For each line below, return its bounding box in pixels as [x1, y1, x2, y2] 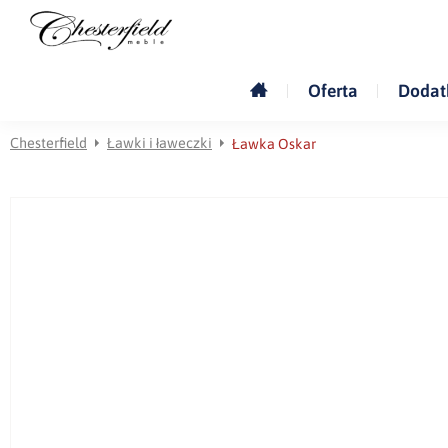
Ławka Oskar [232, 135, 316, 152]
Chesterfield [10, 134, 87, 151]
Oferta [307, 80, 358, 101]
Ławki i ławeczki [107, 134, 212, 151]
